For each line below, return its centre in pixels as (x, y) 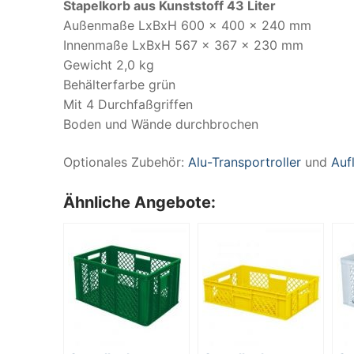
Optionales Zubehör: (126, 162)
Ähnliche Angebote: (139, 203)
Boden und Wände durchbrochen (161, 124)
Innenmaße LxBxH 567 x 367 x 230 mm (183, 45)
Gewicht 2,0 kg (109, 64)
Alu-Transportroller (245, 162)
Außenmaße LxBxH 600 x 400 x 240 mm (187, 25)
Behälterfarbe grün (119, 84)
